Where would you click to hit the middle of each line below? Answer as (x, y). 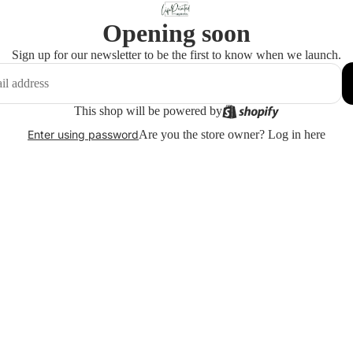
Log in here (297, 134)
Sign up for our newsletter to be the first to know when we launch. (176, 54)
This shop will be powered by (148, 110)
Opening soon (176, 33)
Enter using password (83, 135)
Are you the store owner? (203, 134)
